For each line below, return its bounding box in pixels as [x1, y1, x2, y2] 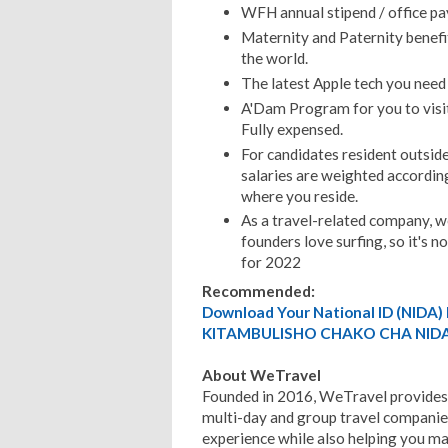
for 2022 [240, 253, 301, 272]
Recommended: [202, 282, 315, 301]
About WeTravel [202, 366, 321, 385]
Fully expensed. [240, 119, 343, 138]
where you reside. [240, 186, 358, 205]
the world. [240, 49, 308, 68]
